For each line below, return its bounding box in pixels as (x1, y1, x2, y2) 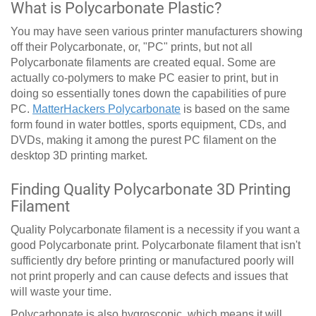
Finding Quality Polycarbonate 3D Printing (11, 181, 291, 199)
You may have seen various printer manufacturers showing (11, 25, 303, 38)
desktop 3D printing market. (11, 150, 147, 162)
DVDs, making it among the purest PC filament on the (11, 134, 276, 147)
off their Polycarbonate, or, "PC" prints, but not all (11, 41, 253, 54)
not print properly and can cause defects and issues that (11, 270, 288, 283)
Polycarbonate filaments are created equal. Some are (11, 56, 276, 69)
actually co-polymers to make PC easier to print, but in (11, 72, 279, 85)
